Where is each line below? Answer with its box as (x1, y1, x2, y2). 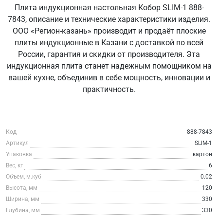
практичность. (82, 84, 136, 94)
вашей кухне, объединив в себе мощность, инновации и (8, 73, 210, 82)
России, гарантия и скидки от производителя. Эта (18, 49, 200, 59)
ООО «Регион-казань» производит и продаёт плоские (12, 26, 206, 36)
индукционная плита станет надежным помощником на (6, 61, 212, 71)
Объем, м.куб (6, 173, 41, 180)
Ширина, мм (6, 195, 39, 202)
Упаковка (6, 150, 32, 158)
